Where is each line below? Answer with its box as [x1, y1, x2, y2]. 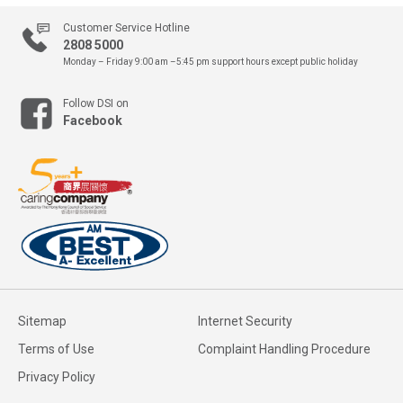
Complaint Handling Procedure [197, 342, 371, 356]
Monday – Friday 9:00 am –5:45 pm [63, 57, 211, 67]
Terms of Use [18, 342, 94, 356]
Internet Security [197, 314, 292, 328]
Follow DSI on [63, 97, 129, 110]
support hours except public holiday [211, 57, 358, 67]
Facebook [63, 113, 122, 128]
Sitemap [18, 314, 67, 328]
